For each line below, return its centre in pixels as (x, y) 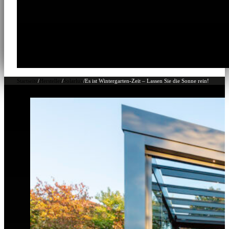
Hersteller (50, 81)
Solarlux (73, 81)
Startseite (27, 81)
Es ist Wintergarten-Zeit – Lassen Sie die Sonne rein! (147, 81)
